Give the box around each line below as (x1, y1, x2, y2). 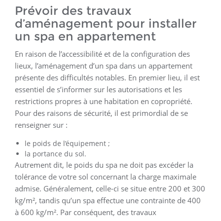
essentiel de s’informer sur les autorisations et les (15, 84, 182, 95)
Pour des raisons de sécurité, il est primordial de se (15, 108, 188, 118)
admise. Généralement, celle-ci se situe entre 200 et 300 (15, 184, 205, 194)
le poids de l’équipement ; (25, 139, 110, 148)
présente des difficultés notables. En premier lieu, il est (15, 73, 200, 83)
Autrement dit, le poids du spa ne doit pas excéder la (15, 160, 193, 170)
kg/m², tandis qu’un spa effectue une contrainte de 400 (15, 195, 201, 206)
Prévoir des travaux (15, 3, 131, 18)
